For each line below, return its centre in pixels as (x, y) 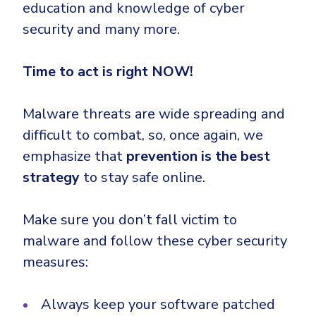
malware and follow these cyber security (155, 241)
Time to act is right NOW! (108, 72)
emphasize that (74, 157)
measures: (55, 262)
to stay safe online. (142, 178)
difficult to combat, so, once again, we (143, 135)
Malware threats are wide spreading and (154, 114)
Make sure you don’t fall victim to (130, 220)
